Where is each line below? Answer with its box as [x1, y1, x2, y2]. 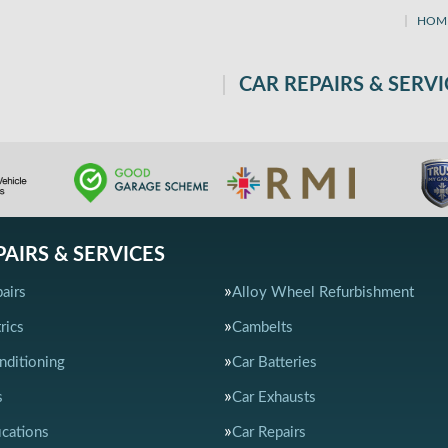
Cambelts [232, 320, 293, 335]
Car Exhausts [232, 390, 316, 405]
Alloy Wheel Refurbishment [232, 285, 414, 300]
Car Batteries [232, 355, 317, 370]
